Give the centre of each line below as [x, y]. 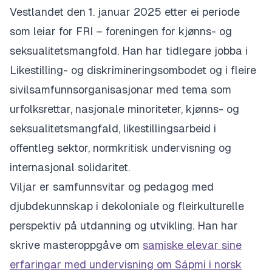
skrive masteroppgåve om [76, 245]
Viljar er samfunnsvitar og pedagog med [112, 187]
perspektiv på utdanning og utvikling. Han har [124, 226]
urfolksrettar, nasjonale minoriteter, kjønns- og [124, 109]
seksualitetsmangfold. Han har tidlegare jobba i [129, 51]
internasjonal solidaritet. [70, 167]
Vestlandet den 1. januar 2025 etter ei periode [125, 12]
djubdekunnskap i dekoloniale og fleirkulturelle [127, 206]
